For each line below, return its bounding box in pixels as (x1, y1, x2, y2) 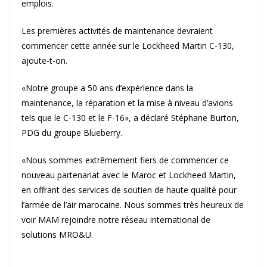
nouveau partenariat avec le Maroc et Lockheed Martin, (21, 169, 236, 181)
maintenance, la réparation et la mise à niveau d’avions (21, 97, 233, 108)
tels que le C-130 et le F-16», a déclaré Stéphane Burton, (21, 112, 239, 123)
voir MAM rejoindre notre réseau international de (21, 214, 210, 225)
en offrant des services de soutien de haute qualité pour (21, 184, 237, 195)
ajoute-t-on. (21, 55, 67, 66)
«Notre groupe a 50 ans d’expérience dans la (21, 82, 193, 94)
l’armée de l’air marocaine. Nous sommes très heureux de (21, 199, 244, 210)
